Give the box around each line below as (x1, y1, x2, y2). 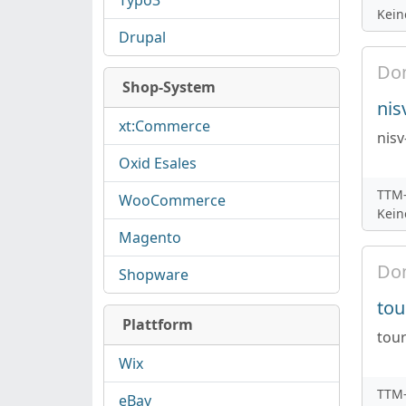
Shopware (119, 265, 188, 285)
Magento (119, 227, 181, 247)
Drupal (119, 27, 166, 47)
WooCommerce (119, 190, 226, 210)
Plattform (122, 314, 193, 334)
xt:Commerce (119, 116, 210, 136)
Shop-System (122, 77, 216, 97)
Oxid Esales (119, 153, 197, 173)
